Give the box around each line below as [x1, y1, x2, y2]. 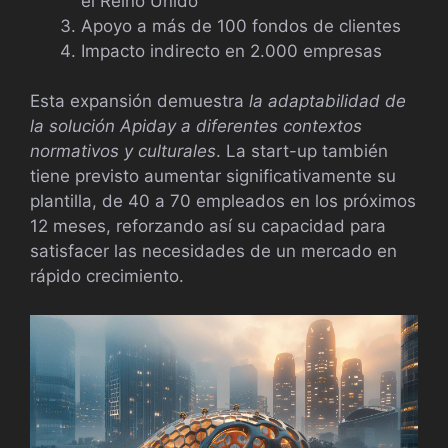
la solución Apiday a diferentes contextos [30, 116, 362, 137]
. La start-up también [216, 141, 388, 162]
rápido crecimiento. [30, 266, 184, 287]
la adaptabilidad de [249, 91, 406, 112]
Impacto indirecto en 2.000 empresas [81, 40, 382, 61]
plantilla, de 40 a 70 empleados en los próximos [30, 191, 416, 212]
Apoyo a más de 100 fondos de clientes [81, 15, 401, 36]
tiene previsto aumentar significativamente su [30, 166, 396, 187]
